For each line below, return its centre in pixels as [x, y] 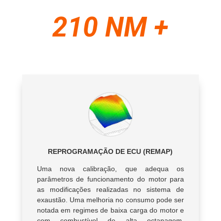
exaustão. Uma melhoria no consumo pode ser [110, 200]
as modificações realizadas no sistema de [110, 189]
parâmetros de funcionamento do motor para [110, 179]
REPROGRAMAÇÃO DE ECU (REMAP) [110, 151]
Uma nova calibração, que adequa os [110, 168]
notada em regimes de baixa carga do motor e [110, 210]
